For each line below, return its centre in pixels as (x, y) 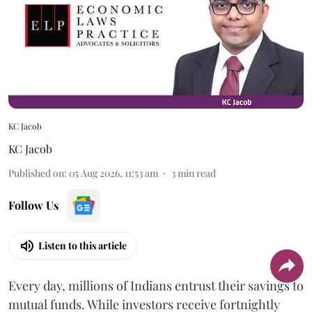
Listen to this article (83, 246)
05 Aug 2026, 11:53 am (114, 173)
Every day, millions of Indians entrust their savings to (156, 285)
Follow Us (33, 205)
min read (197, 173)
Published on (36, 173)
